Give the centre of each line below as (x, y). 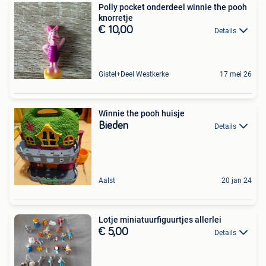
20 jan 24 (237, 180)
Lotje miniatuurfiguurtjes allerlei (160, 220)
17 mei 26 (236, 74)
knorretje (116, 18)
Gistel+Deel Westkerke (134, 74)
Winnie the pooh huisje (142, 113)
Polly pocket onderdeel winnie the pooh (173, 7)
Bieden (113, 126)
